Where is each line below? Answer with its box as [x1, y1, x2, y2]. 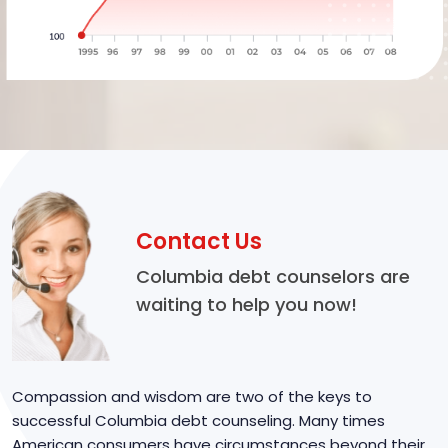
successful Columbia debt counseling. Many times [12, 409, 385, 431]
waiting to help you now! [136, 292, 357, 318]
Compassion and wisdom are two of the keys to [12, 385, 372, 407]
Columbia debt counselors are [136, 264, 410, 290]
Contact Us [136, 226, 262, 258]
